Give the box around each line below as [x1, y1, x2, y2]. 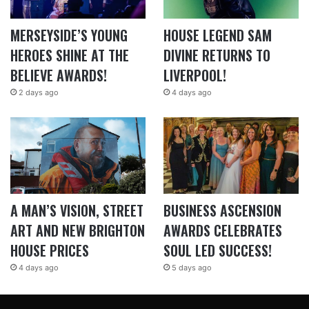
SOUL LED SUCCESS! [163, 239, 272, 261]
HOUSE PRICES [10, 239, 89, 261]
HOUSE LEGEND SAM [163, 25, 272, 46]
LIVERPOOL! [163, 65, 226, 86]
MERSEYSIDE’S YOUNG [10, 25, 128, 46]
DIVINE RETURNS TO [163, 45, 270, 66]
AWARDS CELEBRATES [163, 219, 282, 241]
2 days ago [19, 88, 59, 98]
